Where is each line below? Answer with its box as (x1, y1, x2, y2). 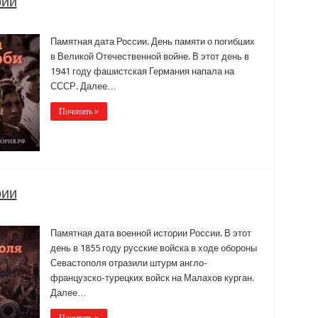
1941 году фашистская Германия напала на (50, 65, 234, 77)
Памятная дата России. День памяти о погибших (50, 35, 255, 47)
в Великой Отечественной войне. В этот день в (50, 50, 249, 62)
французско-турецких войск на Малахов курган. (50, 272, 254, 283)
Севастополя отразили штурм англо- (50, 257, 207, 268)
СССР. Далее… (50, 80, 116, 92)
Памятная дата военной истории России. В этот (50, 227, 251, 238)
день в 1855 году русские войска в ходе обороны (50, 242, 257, 253)
